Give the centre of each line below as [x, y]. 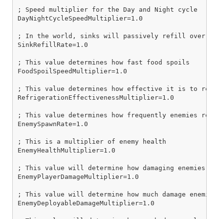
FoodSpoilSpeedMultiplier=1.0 [72, 71]
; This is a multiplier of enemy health [92, 142]
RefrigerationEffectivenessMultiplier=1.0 [96, 98]
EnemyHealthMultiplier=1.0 [66, 151]
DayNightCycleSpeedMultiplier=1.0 [80, 19]
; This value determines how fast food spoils [104, 63]
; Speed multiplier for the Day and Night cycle [108, 10]
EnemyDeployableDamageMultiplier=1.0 [86, 203]
